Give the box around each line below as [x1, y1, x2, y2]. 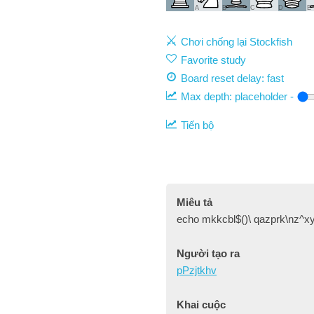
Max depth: [181, 90, 235, 102]
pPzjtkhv [177, 264, 217, 276]
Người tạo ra [177, 247, 240, 259]
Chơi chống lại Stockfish [181, 36, 292, 48]
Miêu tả [177, 196, 212, 208]
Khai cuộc [177, 299, 226, 310]
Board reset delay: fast [181, 72, 284, 84]
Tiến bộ [181, 119, 214, 131]
